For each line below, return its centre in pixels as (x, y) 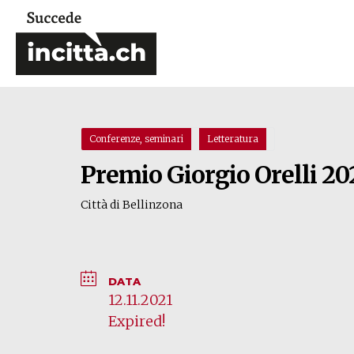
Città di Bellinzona (132, 205)
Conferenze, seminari (136, 139)
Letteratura (233, 139)
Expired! (137, 321)
